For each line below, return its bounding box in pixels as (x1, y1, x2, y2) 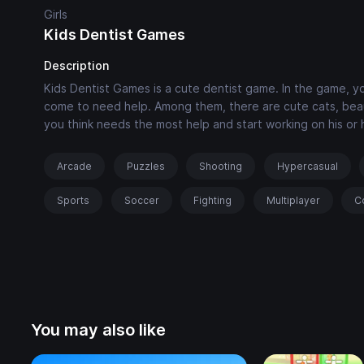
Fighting (193, 194, 232, 207)
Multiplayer (266, 194, 320, 207)
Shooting (199, 160, 243, 173)
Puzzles (126, 160, 165, 173)
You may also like (31, 319, 166, 340)
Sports (57, 194, 89, 207)
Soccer (123, 194, 159, 207)
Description (44, 58, 109, 72)
